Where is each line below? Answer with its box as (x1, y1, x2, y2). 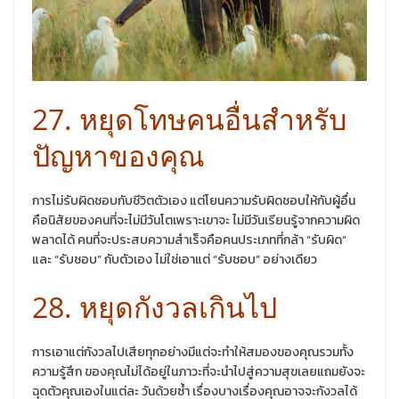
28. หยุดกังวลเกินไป (32, 288, 277, 327)
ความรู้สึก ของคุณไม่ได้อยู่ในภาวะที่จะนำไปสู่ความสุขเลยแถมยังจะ (32, 362, 365, 382)
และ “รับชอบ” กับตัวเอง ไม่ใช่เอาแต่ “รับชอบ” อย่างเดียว (32, 250, 317, 270)
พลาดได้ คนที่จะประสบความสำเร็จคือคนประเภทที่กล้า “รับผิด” (32, 231, 346, 250)
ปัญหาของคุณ (32, 136, 205, 175)
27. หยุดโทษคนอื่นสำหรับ (32, 100, 346, 139)
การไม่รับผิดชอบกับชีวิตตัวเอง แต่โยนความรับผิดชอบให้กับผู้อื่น (32, 191, 355, 211)
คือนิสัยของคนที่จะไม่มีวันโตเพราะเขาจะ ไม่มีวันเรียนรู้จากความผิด (32, 211, 360, 231)
